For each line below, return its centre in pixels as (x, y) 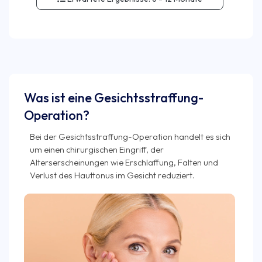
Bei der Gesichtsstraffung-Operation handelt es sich (130, 137)
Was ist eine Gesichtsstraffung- (114, 98)
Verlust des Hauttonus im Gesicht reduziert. (112, 175)
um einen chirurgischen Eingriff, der (97, 149)
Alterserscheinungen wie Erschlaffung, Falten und (124, 162)
